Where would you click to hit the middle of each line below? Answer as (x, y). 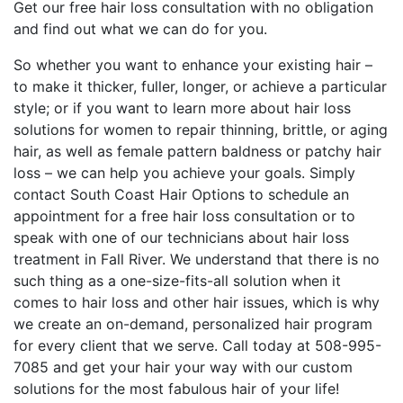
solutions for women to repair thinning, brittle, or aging (201, 130)
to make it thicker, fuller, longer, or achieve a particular (200, 86)
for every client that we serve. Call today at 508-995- (197, 345)
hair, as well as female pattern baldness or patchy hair (197, 151)
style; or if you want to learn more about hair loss (182, 108)
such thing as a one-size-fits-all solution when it (177, 281)
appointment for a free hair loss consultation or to (184, 216)
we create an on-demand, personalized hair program (193, 324)
